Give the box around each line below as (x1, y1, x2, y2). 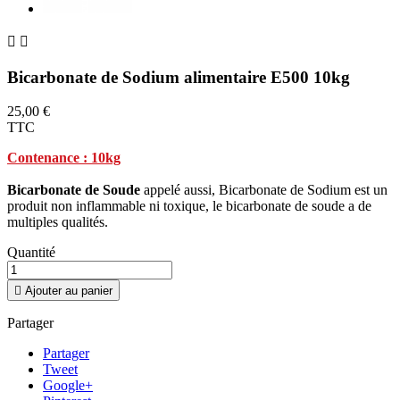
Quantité (7, 245, 55, 261)
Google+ (43, 378, 93, 394)
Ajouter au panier (25, 284, 112, 298)
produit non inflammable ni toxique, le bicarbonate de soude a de (7, 198, 371, 214)
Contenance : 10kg (7, 150, 121, 166)
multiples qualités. (7, 214, 108, 230)
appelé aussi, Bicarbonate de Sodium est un (140, 182, 387, 198)
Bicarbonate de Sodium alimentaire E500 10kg (7, 67, 350, 87)
